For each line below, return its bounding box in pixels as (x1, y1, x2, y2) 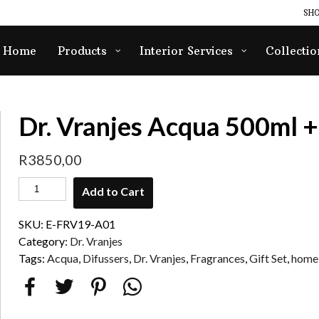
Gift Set (249, 251, 288, 265)
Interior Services (140, 43, 233, 58)
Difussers (83, 251, 130, 265)
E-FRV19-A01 (46, 217, 116, 231)
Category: (19, 234, 70, 248)
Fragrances (190, 251, 246, 265)
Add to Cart (81, 184, 145, 198)
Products (58, 43, 107, 58)
